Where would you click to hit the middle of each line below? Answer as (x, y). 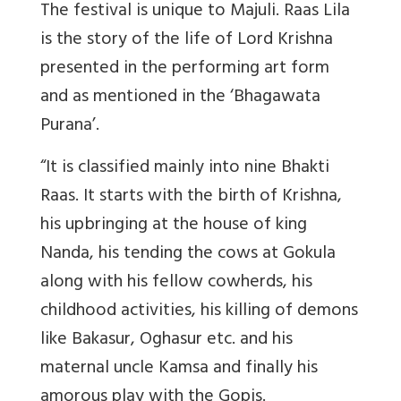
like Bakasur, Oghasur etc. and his (166, 340)
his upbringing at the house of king (174, 226)
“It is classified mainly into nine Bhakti (185, 168)
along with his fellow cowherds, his (176, 283)
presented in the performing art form (185, 69)
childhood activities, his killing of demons (199, 311)
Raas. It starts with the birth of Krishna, (191, 197)
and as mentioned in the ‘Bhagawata (180, 98)
